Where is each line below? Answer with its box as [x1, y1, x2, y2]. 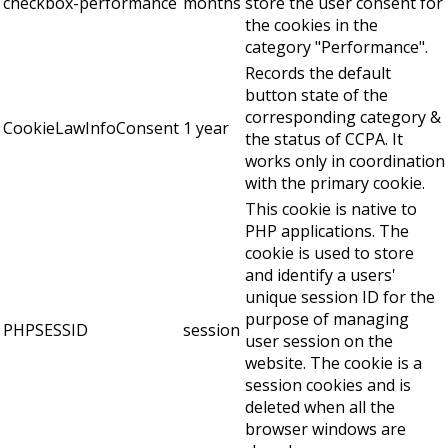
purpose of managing [245, 308, 409, 331]
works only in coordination [245, 150, 445, 173]
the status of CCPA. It [245, 128, 403, 151]
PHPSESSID [3, 319, 88, 342]
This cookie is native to [245, 198, 417, 221]
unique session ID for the [245, 286, 435, 309]
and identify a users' [245, 264, 396, 287]
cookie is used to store [245, 242, 414, 265]
